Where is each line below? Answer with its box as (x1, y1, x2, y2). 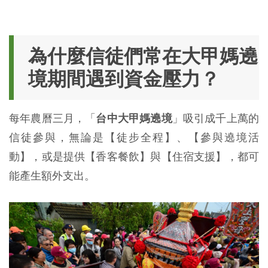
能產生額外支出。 (9, 169, 95, 182)
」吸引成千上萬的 (172, 111, 260, 124)
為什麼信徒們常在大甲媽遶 (28, 44, 258, 68)
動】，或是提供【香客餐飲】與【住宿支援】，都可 (9, 150, 259, 163)
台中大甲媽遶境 (96, 111, 172, 124)
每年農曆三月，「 (9, 111, 96, 124)
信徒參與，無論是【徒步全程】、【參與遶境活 (9, 130, 259, 144)
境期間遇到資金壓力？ (28, 67, 220, 90)
